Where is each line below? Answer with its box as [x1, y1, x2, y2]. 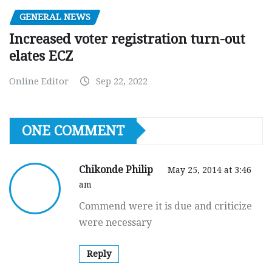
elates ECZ [9, 48, 73, 64]
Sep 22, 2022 [96, 75, 148, 87]
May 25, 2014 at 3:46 [168, 165, 251, 175]
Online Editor [9, 75, 69, 87]
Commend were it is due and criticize [79, 200, 252, 212]
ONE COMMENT [22, 123, 124, 138]
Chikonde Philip [79, 163, 155, 175]
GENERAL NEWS [19, 12, 90, 23]
